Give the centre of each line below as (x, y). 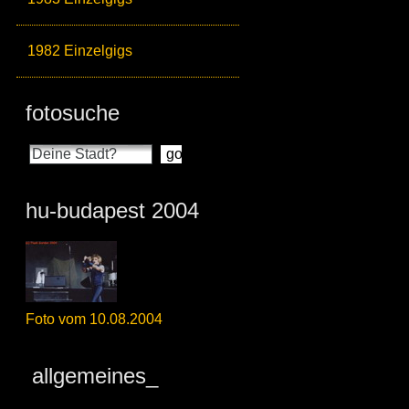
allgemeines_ (92, 376)
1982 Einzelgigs (80, 51)
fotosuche (73, 113)
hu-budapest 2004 (112, 211)
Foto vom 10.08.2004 (94, 320)
